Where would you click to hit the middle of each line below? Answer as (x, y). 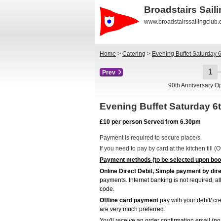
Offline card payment (129, 200)
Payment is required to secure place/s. (151, 137)
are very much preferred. (132, 209)
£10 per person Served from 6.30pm (150, 122)
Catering (134, 54)
